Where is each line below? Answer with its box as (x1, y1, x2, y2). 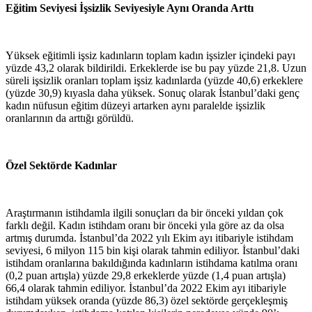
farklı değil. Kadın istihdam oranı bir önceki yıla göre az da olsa (6, 219, 284, 231)
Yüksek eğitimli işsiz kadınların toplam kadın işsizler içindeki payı (6, 49, 295, 61)
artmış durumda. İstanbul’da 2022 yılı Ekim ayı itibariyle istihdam (6, 231, 293, 244)
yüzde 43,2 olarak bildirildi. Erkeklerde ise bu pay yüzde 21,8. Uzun (6, 61, 306, 74)
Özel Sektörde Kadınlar (6, 159, 117, 171)
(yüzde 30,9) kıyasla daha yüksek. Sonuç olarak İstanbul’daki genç (6, 86, 299, 99)
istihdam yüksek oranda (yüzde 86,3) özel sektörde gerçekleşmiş (6, 294, 288, 306)
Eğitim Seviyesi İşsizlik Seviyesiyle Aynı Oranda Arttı (6, 1, 253, 14)
